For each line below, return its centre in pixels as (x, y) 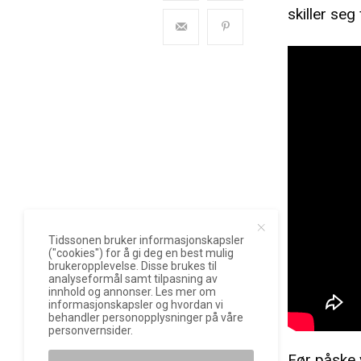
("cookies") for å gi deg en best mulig (141, 253)
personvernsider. (91, 330)
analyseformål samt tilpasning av (133, 279)
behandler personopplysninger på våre (146, 317)
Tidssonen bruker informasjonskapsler (147, 240)
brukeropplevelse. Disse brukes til (133, 266)
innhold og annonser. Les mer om (133, 292)
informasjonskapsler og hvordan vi (136, 305)
